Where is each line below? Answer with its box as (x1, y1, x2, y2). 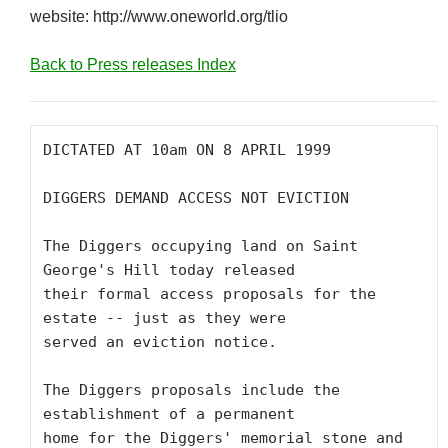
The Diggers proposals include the (43, 381, 340, 399)
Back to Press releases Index (30, 56, 236, 73)
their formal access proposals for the (43, 285, 376, 303)
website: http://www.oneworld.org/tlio (30, 8, 288, 25)
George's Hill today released (43, 261, 295, 279)
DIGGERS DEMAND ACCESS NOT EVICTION (43, 189, 349, 207)
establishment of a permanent (43, 405, 295, 423)
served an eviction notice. (43, 333, 286, 351)
